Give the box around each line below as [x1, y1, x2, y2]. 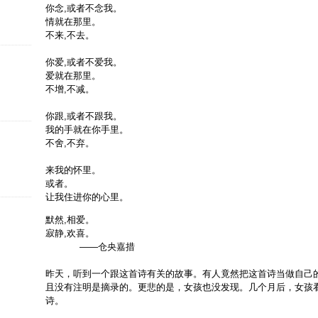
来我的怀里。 [45, 164, 101, 175]
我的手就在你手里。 [45, 124, 128, 135]
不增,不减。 [45, 83, 94, 94]
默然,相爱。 [45, 214, 94, 225]
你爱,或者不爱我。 [45, 56, 122, 67]
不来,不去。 [45, 29, 94, 40]
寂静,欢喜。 [45, 227, 94, 238]
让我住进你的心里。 [45, 191, 128, 202]
